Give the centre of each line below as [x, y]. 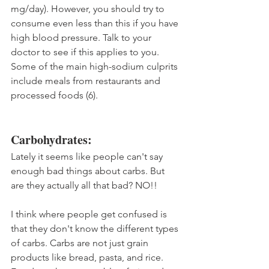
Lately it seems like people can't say [88, 156]
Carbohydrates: [51, 139]
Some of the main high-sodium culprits [95, 66]
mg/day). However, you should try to [89, 8]
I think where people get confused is [90, 214]
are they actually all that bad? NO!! [84, 185]
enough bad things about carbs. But [89, 171]
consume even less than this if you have [96, 23]
